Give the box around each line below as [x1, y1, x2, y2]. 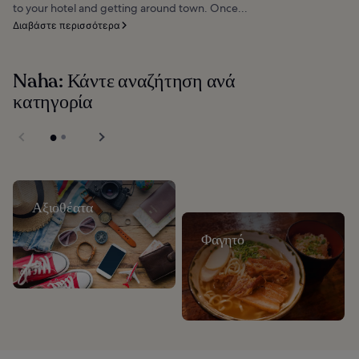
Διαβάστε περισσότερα [13, 18, 120, 32]
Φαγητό [201, 229, 244, 249]
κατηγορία [13, 88, 93, 115]
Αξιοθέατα [32, 197, 93, 217]
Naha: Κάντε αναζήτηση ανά [13, 67, 236, 95]
